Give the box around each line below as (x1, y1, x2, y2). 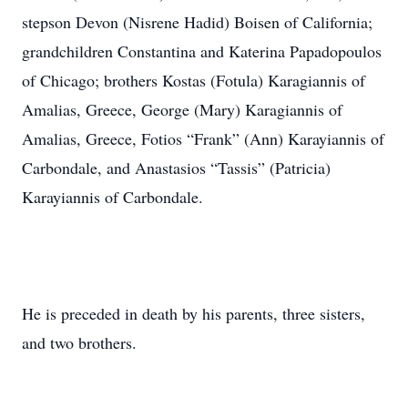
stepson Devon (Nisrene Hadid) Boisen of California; (22, 11, 372, 33)
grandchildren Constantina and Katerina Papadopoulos (22, 40, 382, 62)
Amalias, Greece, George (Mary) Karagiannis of (22, 98, 342, 120)
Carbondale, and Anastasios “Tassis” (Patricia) (22, 157, 331, 178)
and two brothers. (22, 331, 137, 353)
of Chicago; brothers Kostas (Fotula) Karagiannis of (22, 69, 365, 91)
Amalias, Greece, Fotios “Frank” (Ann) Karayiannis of (22, 127, 384, 149)
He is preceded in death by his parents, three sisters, (22, 302, 365, 324)
